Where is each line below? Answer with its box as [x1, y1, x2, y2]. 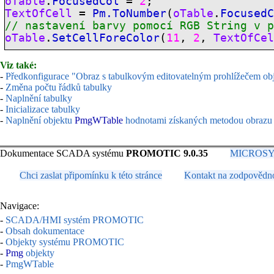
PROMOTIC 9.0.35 [126, 147, 208, 158]
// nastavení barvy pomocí [5, 20, 180, 32]
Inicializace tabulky [6, 103, 80, 114]
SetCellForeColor [52, 32, 160, 44]
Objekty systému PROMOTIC [6, 237, 124, 248]
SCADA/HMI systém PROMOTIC [6, 215, 144, 226]
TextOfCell [5, 7, 73, 20]
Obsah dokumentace [6, 226, 84, 237]
